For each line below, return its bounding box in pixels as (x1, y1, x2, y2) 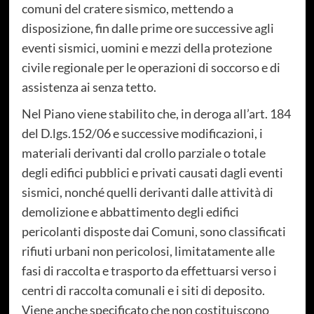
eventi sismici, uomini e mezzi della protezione (21, 39, 272, 55)
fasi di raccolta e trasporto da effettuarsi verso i (21, 262, 277, 278)
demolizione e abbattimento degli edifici (21, 203, 239, 219)
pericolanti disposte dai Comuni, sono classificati (21, 223, 286, 239)
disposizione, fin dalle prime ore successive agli (21, 20, 274, 36)
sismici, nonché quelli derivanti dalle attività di (21, 184, 273, 200)
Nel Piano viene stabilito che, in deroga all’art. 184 (21, 105, 291, 121)
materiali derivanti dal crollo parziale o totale (21, 144, 266, 161)
